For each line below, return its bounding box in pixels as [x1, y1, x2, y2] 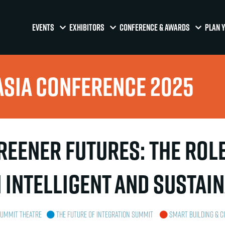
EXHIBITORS [69, 21, 105, 34]
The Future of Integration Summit [56, 209, 155, 220]
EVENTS [32, 21, 55, 34]
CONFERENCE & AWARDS [120, 21, 190, 34]
